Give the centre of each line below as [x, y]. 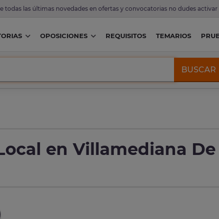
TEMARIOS [173, 36]
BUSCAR [199, 69]
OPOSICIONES [64, 36]
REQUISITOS [126, 36]
